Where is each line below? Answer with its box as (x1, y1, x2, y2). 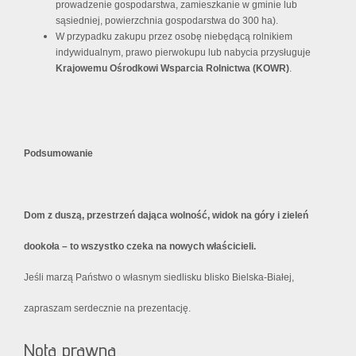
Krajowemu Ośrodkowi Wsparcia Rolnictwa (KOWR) (56, 63, 289, 75)
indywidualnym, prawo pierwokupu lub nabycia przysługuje (56, 47, 311, 59)
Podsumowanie (24, 148, 93, 160)
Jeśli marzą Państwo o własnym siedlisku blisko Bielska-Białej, (24, 272, 294, 284)
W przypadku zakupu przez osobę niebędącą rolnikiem (56, 31, 292, 43)
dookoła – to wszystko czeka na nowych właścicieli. (24, 241, 256, 253)
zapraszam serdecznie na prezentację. (24, 303, 191, 315)
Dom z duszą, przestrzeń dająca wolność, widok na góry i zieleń (24, 210, 308, 222)
